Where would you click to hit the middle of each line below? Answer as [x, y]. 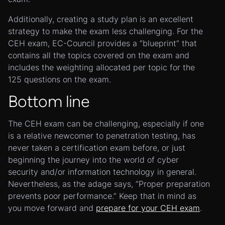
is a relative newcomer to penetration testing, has [102, 136]
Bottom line [48, 101]
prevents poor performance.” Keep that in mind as [102, 196]
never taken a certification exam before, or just [97, 148]
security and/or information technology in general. [102, 172]
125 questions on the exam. [60, 79]
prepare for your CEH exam [148, 208]
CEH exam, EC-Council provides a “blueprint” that [102, 43]
